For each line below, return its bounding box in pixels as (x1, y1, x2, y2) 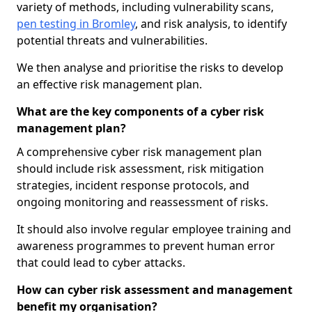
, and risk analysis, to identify (135, 16, 287, 31)
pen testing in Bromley (17, 16, 135, 31)
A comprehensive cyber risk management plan (17, 144, 262, 159)
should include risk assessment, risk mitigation (17, 161, 264, 176)
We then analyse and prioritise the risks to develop (17, 60, 283, 75)
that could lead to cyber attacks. (17, 255, 185, 270)
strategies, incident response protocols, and (17, 178, 249, 193)
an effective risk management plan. (17, 77, 202, 92)
